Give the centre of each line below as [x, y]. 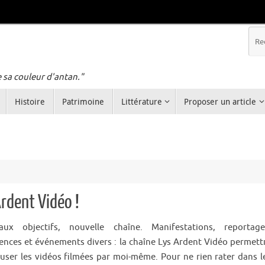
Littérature [141, 102]
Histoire [30, 102]
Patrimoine [83, 102]
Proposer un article [220, 102]
